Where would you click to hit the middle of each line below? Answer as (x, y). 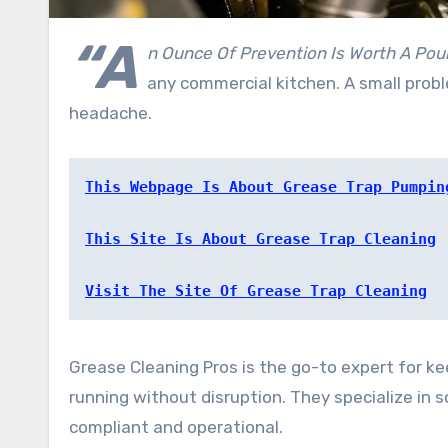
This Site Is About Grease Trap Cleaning (260, 238)
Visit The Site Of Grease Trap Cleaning (256, 290)
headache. (110, 112)
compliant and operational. (176, 426)
